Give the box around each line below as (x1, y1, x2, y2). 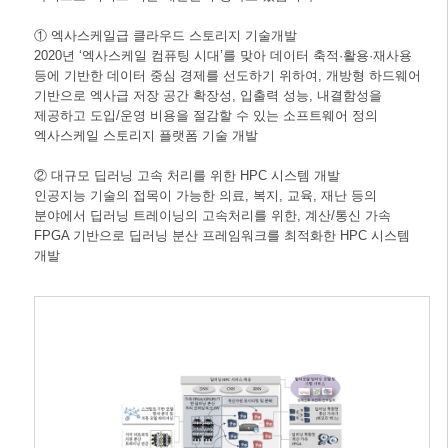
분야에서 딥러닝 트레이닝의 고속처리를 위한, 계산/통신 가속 (33, 208, 391, 224)
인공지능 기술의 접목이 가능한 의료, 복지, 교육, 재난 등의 (33, 188, 377, 204)
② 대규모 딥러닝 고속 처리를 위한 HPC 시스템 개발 (33, 168, 340, 184)
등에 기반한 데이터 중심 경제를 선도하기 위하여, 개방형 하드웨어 (33, 68, 421, 84)
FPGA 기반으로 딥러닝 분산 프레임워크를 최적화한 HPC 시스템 (33, 228, 410, 244)
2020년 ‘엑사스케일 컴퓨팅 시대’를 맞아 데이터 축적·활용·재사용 (33, 48, 412, 64)
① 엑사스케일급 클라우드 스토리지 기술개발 (33, 28, 297, 44)
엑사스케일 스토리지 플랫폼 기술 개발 (33, 128, 258, 144)
